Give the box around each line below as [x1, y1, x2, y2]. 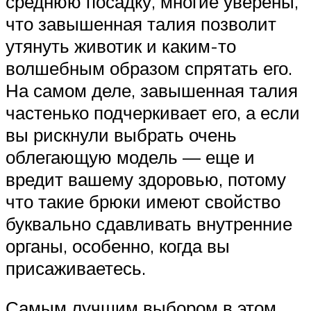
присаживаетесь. [6, 256, 146, 279]
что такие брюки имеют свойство [6, 190, 280, 212]
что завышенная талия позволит [6, 12, 276, 35]
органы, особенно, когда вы [6, 234, 230, 257]
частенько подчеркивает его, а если [6, 101, 300, 124]
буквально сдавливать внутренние [6, 212, 292, 235]
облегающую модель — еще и [6, 145, 255, 168]
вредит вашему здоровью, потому [6, 167, 286, 190]
